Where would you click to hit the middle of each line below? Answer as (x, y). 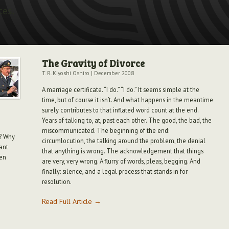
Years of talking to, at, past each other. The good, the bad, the (127, 120)
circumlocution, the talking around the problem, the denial (124, 140)
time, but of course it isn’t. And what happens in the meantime (128, 99)
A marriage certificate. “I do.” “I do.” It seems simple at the (121, 89)
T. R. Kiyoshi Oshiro (66, 73)
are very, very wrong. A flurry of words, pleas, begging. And (121, 161)
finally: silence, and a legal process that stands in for (115, 171)
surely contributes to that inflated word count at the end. (120, 110)
